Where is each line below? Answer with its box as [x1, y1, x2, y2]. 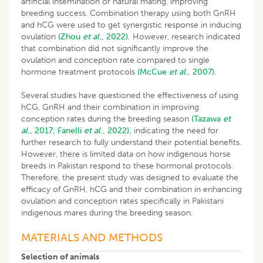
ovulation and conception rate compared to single [21, 55, 210, 65]
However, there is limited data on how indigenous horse [21, 149, 231, 159]
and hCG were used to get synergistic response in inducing [21, 19, 241, 30]
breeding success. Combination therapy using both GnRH [21, 8, 236, 18]
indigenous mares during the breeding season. [21, 207, 193, 218]
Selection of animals [21, 251, 99, 262]
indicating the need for [131, 125, 218, 136]
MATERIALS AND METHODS [21, 230, 163, 244]
